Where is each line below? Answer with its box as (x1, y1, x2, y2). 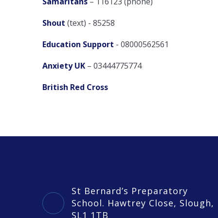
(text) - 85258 (65, 17, 115, 28)
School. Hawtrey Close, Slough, (72, 197, 214, 209)
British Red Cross (42, 81, 108, 92)
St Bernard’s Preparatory (72, 184, 188, 197)
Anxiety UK (42, 60, 85, 71)
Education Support (42, 38, 114, 50)
